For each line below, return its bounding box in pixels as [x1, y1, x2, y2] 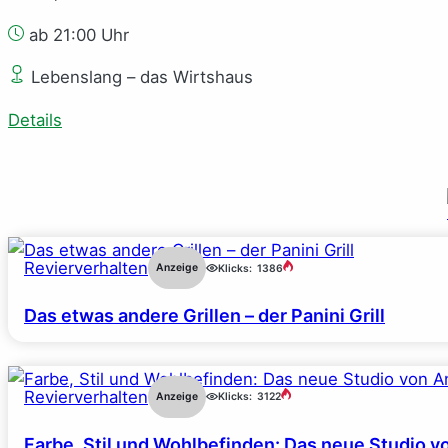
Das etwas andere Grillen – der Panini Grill [24, 305, 385, 327]
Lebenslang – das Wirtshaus [26, 67, 253, 88]
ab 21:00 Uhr [24, 24, 129, 45]
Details [8, 110, 62, 131]
